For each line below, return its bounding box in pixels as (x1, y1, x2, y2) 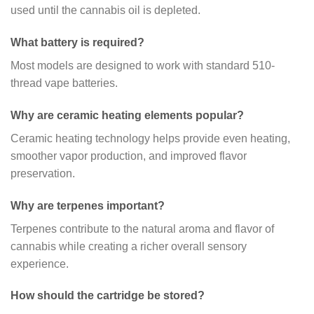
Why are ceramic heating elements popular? (11, 109, 244, 121)
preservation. (11, 167, 75, 179)
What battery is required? (11, 36, 144, 49)
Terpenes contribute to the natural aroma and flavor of (11, 222, 274, 235)
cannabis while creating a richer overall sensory (11, 240, 247, 252)
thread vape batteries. (11, 77, 118, 90)
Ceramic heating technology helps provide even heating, (11, 132, 290, 144)
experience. (11, 257, 69, 270)
